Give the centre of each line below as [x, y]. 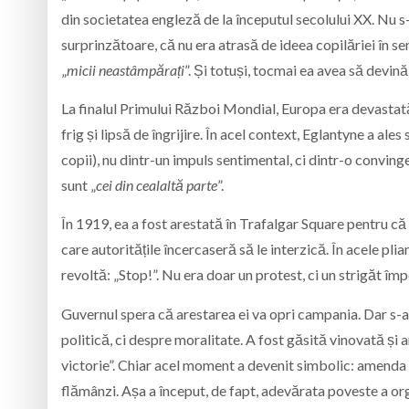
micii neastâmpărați [126, 69]
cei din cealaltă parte [157, 184]
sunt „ [79, 184]
